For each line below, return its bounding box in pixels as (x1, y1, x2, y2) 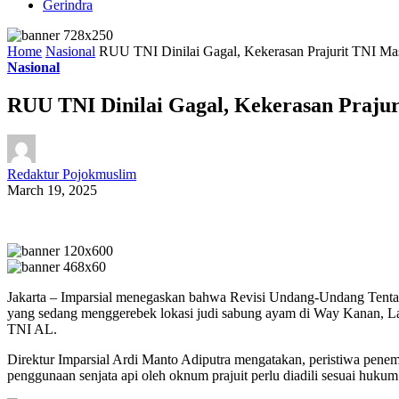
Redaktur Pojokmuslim (7, 167, 136, 183)
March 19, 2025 (7, 183, 97, 199)
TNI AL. (7, 322, 57, 338)
